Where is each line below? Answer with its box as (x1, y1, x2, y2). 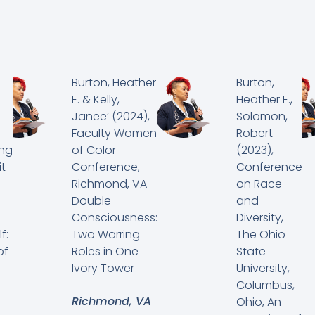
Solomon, (236, 108, 288, 125)
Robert (236, 125, 274, 142)
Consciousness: (71, 210, 157, 226)
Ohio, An (236, 294, 282, 311)
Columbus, (236, 277, 295, 294)
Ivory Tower (71, 260, 134, 277)
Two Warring (71, 226, 140, 243)
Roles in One (71, 243, 139, 260)
